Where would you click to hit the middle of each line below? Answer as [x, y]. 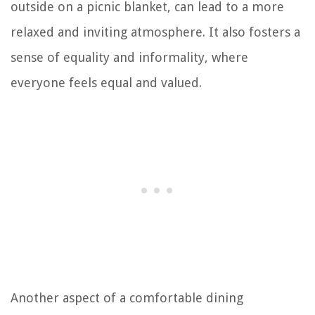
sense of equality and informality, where [129, 57]
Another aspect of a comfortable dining [127, 297]
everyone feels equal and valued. [106, 82]
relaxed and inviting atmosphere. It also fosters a [155, 32]
